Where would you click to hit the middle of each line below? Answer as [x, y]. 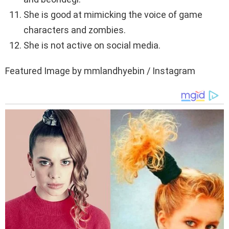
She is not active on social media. [92, 45]
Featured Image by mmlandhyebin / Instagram [100, 71]
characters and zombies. [75, 30]
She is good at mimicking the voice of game [113, 15]
